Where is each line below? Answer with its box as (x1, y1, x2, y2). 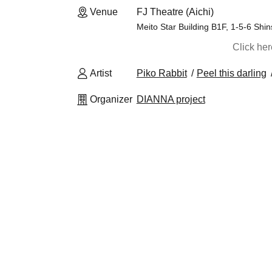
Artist (90, 68, 112, 78)
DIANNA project (136, 94, 205, 104)
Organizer (90, 94, 132, 104)
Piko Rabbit (136, 68, 187, 78)
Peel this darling (196, 68, 267, 78)
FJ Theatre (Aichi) (136, 7, 214, 17)
